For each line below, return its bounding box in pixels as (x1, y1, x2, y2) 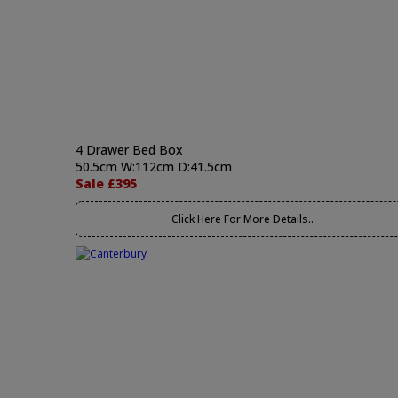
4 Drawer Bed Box (76, 141, 183, 158)
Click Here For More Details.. (171, 211, 314, 227)
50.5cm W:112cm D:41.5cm (76, 158, 232, 175)
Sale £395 (76, 175, 137, 192)
